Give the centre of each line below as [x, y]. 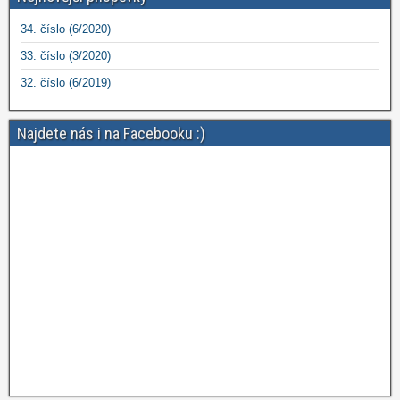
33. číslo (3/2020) [66, 56]
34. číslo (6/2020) [66, 29]
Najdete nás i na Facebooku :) [111, 133]
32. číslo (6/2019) [66, 83]
